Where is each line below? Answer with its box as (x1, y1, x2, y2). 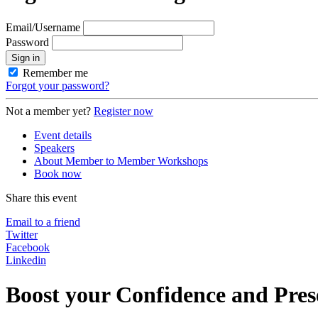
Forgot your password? (6, 79, 109, 92)
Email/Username (6, 21, 80, 33)
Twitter (6, 228, 38, 241)
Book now (34, 167, 82, 180)
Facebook (6, 241, 50, 253)
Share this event (6, 191, 77, 204)
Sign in (11, 52, 40, 63)
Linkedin (6, 253, 46, 266)
